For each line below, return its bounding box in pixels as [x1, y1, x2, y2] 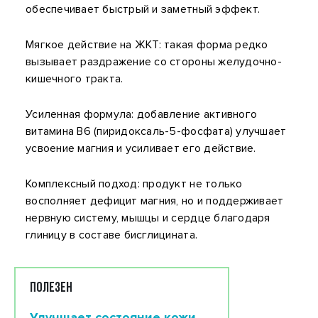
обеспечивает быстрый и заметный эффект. [26, 2, 261, 16]
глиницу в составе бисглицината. [26, 228, 198, 242]
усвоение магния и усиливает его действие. [26, 141, 256, 155]
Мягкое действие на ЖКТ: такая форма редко [26, 38, 268, 52]
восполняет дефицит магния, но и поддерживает [26, 194, 284, 208]
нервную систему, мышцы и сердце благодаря [26, 211, 270, 225]
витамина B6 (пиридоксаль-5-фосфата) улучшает [26, 124, 287, 138]
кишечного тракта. [26, 72, 124, 86]
